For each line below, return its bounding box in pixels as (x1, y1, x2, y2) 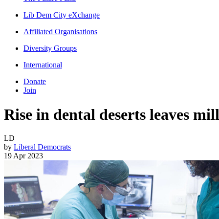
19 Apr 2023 (4, 152, 43, 160)
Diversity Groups (23, 44, 77, 53)
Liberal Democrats (14, 143, 71, 152)
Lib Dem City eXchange (23, 11, 100, 20)
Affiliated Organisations (23, 27, 97, 36)
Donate (23, 77, 46, 86)
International (23, 61, 62, 69)
